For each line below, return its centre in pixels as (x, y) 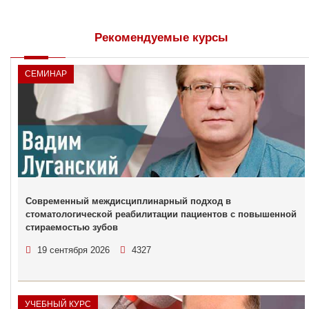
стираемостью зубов (72, 227)
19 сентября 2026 (73, 250)
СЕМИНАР (46, 74)
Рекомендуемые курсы (161, 38)
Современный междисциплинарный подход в (128, 201)
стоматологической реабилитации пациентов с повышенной (161, 214)
